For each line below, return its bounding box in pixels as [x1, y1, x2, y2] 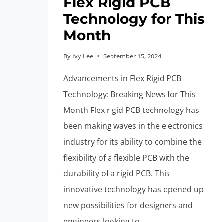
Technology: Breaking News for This [63, 88, 196, 100]
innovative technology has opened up [63, 183, 204, 195]
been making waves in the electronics [63, 120, 203, 131]
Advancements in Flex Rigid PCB [63, 72, 181, 84]
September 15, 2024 [103, 51, 162, 60]
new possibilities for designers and [63, 199, 193, 211]
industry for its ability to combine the [63, 136, 202, 147]
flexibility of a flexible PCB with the [63, 152, 189, 163]
